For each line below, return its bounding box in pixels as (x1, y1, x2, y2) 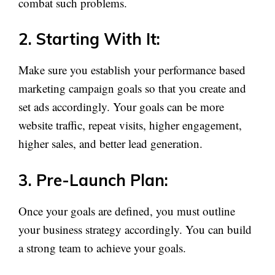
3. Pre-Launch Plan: (18, 169, 168, 190)
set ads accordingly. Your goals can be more (18, 99, 224, 114)
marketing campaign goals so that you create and (18, 80, 246, 96)
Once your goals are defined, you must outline (18, 203, 235, 219)
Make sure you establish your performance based (18, 62, 246, 77)
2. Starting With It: (18, 29, 160, 49)
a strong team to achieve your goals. (18, 239, 186, 255)
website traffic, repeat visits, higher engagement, (18, 117, 242, 133)
